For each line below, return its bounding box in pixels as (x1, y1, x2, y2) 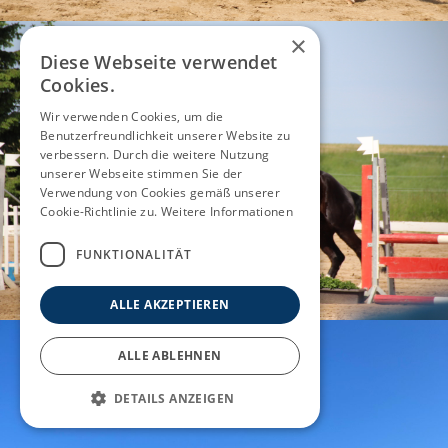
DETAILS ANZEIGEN (114, 390, 235, 407)
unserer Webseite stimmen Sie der (40, 165, 243, 182)
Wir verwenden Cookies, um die (40, 108, 224, 125)
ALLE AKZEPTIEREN (110, 296, 230, 313)
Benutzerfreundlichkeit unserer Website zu (40, 127, 291, 144)
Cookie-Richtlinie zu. (40, 203, 161, 220)
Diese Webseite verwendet (40, 50, 278, 74)
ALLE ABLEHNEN (118, 347, 222, 364)
